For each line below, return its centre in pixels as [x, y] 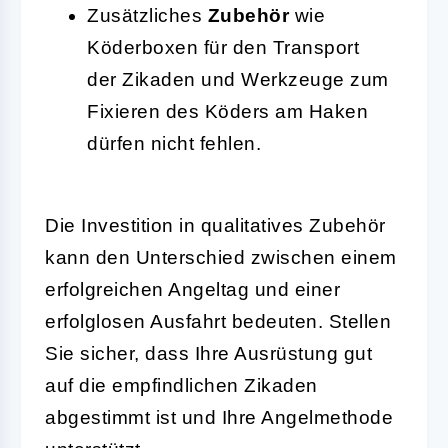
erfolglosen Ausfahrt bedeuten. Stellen [218, 321]
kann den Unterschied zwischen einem [221, 257]
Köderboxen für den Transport [223, 47]
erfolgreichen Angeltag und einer [192, 289]
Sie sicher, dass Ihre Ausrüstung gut [208, 353]
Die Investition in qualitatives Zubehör [215, 225]
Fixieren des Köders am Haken [227, 111]
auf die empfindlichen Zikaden [181, 385]
